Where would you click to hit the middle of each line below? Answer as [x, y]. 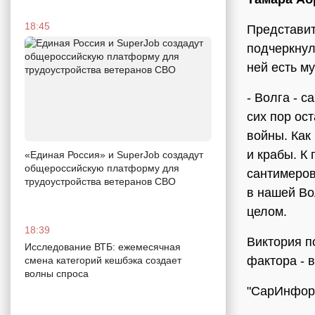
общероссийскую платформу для [102, 168]
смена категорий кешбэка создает [103, 261]
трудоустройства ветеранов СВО [100, 182]
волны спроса [58, 274]
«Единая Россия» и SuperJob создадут [114, 155]
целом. [267, 212]
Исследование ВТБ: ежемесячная [103, 247]
